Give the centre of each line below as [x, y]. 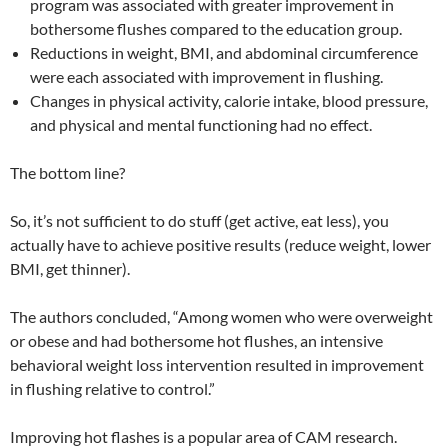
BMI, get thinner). [70, 268]
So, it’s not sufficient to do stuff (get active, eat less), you [199, 220]
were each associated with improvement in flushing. [206, 76]
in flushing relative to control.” [112, 388]
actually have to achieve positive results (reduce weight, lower [220, 244]
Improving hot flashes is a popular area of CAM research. [203, 436]
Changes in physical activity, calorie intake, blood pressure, [229, 100]
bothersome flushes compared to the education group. [216, 28]
